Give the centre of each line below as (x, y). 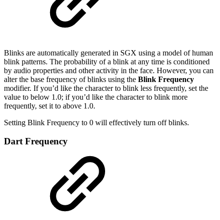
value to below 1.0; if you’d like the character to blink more (96, 97)
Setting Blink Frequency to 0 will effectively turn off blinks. (96, 122)
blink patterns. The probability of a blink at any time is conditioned (107, 61)
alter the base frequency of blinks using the (71, 79)
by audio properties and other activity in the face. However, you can (109, 70)
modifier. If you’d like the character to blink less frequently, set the (106, 88)
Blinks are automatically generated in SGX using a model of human (109, 53)
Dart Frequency (36, 141)
